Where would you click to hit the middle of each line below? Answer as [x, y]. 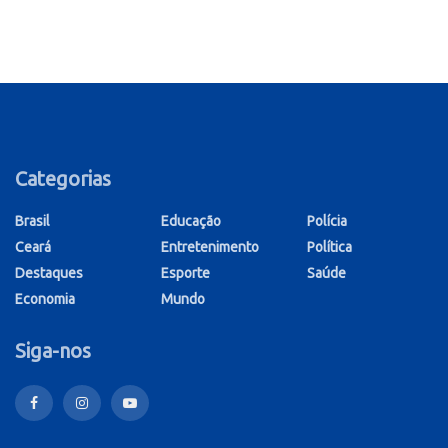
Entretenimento [210, 246]
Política [329, 246]
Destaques [49, 272]
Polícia [327, 220]
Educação [191, 220]
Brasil [32, 220]
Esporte [185, 272]
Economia [45, 298]
